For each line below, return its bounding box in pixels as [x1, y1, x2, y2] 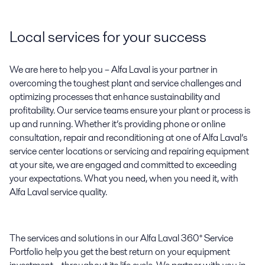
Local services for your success [9, 26, 206, 48]
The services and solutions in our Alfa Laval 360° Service [9, 231, 233, 245]
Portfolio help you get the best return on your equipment [9, 245, 230, 259]
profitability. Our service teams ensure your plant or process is [9, 104, 250, 118]
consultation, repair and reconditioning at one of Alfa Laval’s [9, 131, 247, 145]
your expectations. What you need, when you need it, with [9, 172, 238, 186]
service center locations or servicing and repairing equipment [9, 144, 249, 159]
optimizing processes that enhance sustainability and [9, 90, 220, 104]
